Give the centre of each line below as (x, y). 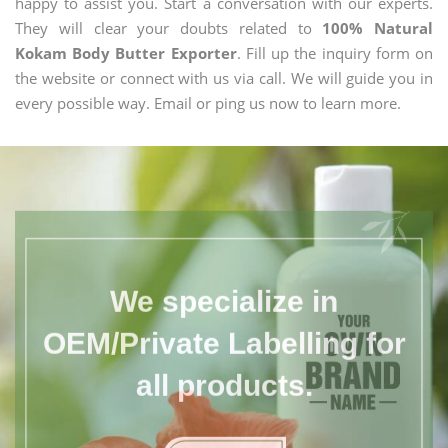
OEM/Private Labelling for (224, 333)
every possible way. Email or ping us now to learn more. (208, 103)
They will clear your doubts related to (169, 28)
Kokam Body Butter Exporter (126, 53)
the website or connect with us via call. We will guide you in (224, 78)
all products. (224, 375)
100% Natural (377, 28)
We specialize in (224, 291)
